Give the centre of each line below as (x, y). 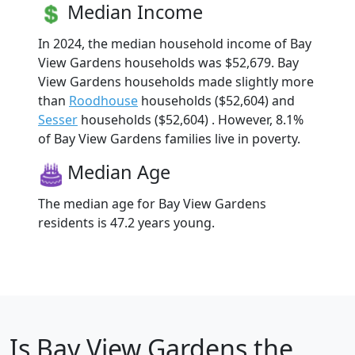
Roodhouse (103, 100)
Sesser (58, 119)
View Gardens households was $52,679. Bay (168, 62)
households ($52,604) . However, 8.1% (191, 119)
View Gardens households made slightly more (176, 81)
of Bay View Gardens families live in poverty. (169, 138)
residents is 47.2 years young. (126, 222)
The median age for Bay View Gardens (152, 203)
